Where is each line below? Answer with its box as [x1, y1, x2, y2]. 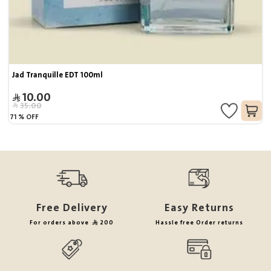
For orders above [30, 217, 91, 228]
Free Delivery [36, 198, 108, 218]
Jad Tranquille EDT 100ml [12, 68, 103, 82]
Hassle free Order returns [155, 217, 243, 228]
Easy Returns [164, 198, 234, 218]
